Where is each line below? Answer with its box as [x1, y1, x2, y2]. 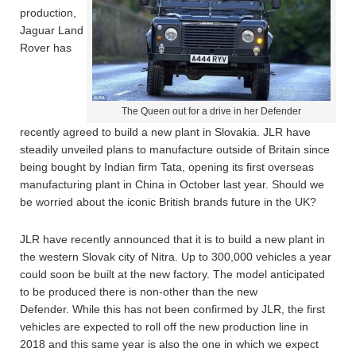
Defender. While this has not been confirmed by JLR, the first [20, 303, 325, 315]
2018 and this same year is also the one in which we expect [20, 338, 319, 350]
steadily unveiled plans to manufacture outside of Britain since [20, 143, 330, 156]
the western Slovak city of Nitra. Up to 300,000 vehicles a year [20, 250, 331, 263]
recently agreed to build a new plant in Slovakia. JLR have [20, 126, 311, 138]
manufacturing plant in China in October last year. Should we [20, 178, 324, 191]
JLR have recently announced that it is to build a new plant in [20, 233, 325, 246]
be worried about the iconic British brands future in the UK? [20, 195, 316, 208]
